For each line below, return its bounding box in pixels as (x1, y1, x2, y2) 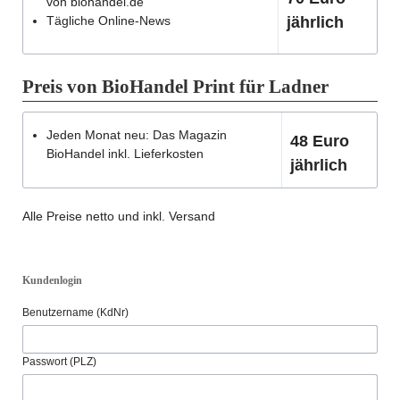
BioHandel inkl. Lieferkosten (46, 146, 204, 162)
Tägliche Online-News (46, 12, 171, 28)
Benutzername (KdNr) (21, 305, 129, 319)
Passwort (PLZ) (21, 355, 96, 369)
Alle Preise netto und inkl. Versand (21, 208, 215, 223)
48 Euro (289, 131, 349, 150)
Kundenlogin (21, 274, 82, 287)
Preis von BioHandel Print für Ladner (21, 76, 329, 98)
